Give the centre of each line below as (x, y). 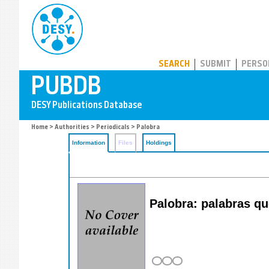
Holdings (159, 143)
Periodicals (113, 128)
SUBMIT (216, 65)
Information (89, 143)
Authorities (72, 128)
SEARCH (174, 65)
